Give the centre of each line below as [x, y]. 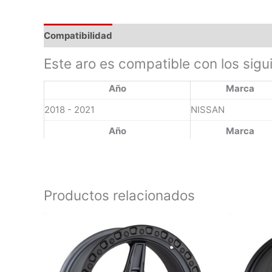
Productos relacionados [119, 195]
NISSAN [208, 109]
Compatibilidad [78, 35]
